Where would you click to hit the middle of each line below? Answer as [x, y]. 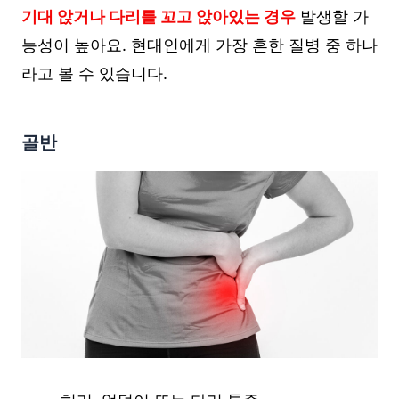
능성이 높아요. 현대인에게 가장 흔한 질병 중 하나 [199, 45]
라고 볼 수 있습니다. [94, 73]
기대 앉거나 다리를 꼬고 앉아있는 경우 [159, 16]
